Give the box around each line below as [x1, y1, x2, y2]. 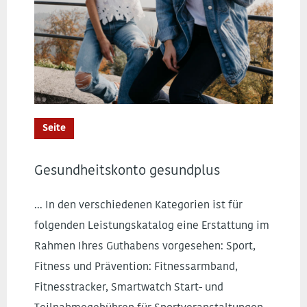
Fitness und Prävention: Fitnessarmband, [34, 262, 238, 273]
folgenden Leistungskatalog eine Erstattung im [34, 221, 269, 232]
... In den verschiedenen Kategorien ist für [34, 200, 243, 211]
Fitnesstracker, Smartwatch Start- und [34, 282, 223, 293]
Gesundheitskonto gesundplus [34, 164, 220, 178]
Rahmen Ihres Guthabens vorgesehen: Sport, [34, 241, 256, 252]
